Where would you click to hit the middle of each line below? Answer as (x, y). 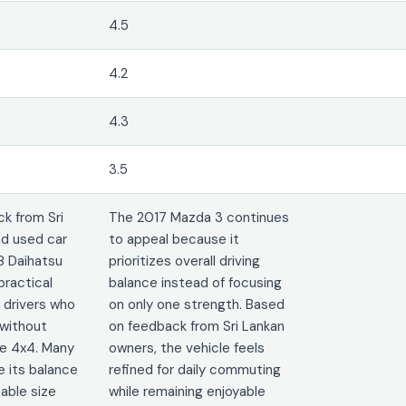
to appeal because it (174, 239)
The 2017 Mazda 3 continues (199, 217)
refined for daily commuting (195, 369)
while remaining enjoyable (188, 391)
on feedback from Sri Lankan (197, 326)
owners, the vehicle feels (187, 348)
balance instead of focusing (196, 282)
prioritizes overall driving (185, 261)
